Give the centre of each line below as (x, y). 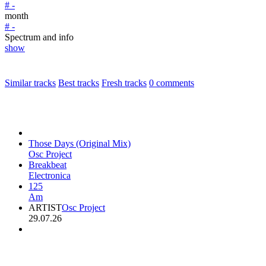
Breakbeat (47, 165)
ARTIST (45, 208)
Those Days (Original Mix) (80, 144)
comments (174, 83)
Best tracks (79, 83)
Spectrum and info (39, 37)
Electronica (50, 176)
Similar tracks (30, 83)
